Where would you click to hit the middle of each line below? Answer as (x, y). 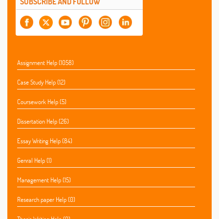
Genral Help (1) (34, 161)
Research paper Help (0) (46, 200)
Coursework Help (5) (42, 102)
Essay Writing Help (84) (45, 141)
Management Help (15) (44, 180)
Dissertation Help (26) (43, 121)
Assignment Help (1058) (45, 63)
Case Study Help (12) (41, 82)
